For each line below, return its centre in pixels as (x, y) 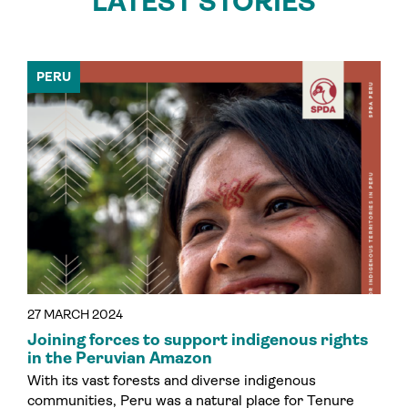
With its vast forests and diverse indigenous (172, 381)
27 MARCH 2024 (75, 315)
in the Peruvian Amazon (120, 358)
